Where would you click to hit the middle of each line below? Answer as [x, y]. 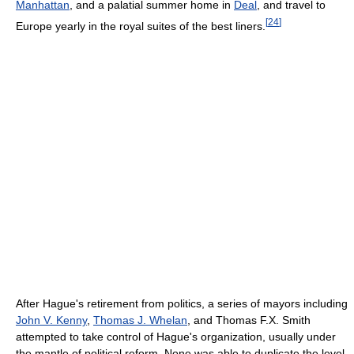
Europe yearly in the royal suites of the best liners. [141, 26]
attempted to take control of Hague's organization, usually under [176, 336]
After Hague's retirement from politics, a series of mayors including [182, 303]
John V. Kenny [51, 320]
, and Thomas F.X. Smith [249, 320]
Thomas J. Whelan [140, 320]
